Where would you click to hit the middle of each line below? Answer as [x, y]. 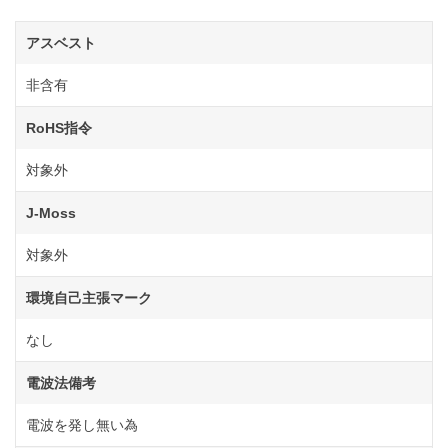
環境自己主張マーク [89, 297]
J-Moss [51, 212]
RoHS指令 [59, 127]
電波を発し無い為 [82, 424]
